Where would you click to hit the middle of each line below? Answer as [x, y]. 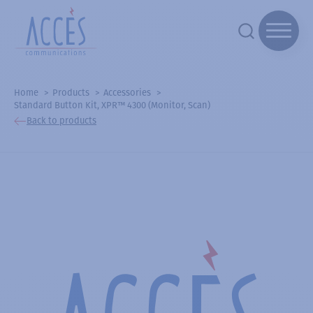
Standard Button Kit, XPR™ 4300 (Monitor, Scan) [112, 105]
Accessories [127, 92]
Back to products [61, 121]
